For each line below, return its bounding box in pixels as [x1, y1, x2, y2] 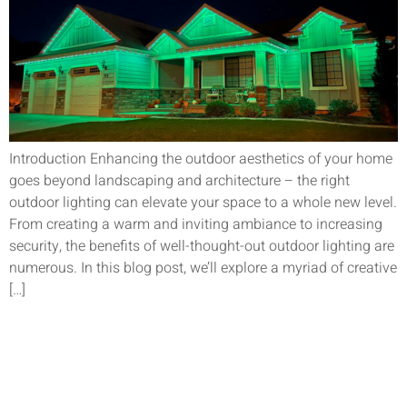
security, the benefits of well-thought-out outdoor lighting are [9, 234, 394, 257]
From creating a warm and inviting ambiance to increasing [9, 213, 382, 235]
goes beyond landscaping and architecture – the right [9, 169, 350, 192]
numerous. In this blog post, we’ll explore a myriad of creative [9, 256, 397, 279]
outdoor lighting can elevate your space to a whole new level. [9, 191, 397, 213]
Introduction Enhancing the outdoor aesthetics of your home [9, 147, 392, 170]
